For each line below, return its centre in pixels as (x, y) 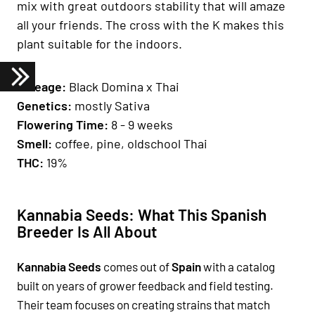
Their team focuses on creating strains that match (143, 304)
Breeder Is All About (87, 231)
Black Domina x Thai (124, 86)
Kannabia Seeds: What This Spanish (142, 214)
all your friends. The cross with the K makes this (150, 24)
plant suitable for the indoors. (99, 43)
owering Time (65, 124)
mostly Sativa (112, 105)
